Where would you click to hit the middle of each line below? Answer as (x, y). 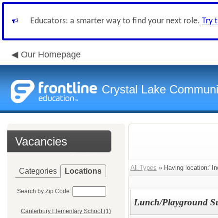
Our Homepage (51, 54)
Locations (83, 171)
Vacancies (41, 141)
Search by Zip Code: (44, 191)
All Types (144, 168)
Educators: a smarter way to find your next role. (116, 21)
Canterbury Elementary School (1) (66, 211)
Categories (38, 171)
